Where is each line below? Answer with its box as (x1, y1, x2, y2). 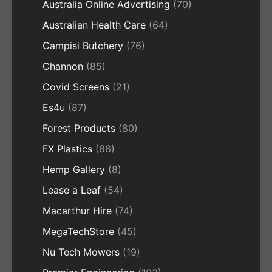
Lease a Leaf (42, 184, 101, 197)
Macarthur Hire (42, 205, 112, 217)
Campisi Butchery (42, 39, 123, 52)
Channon (42, 60, 83, 73)
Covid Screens (42, 81, 109, 93)
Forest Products (42, 122, 115, 135)
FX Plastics (42, 143, 92, 155)
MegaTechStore (42, 225, 114, 238)
